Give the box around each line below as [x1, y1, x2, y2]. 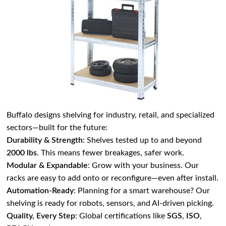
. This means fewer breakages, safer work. [37, 149, 185, 157]
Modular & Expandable [7, 161, 88, 170]
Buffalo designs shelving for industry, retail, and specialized [7, 111, 215, 120]
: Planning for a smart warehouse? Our [74, 187, 210, 195]
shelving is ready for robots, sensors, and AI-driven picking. [7, 199, 214, 208]
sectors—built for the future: [7, 124, 108, 132]
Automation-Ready [7, 187, 74, 195]
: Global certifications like [75, 212, 167, 220]
